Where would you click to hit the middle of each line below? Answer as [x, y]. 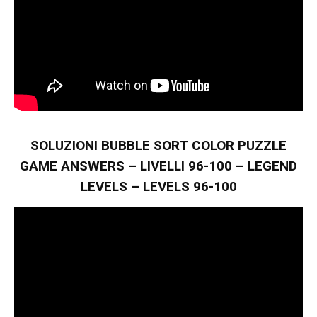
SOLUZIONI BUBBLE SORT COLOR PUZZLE [158, 145]
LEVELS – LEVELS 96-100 [158, 186]
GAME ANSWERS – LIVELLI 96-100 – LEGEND [158, 166]
